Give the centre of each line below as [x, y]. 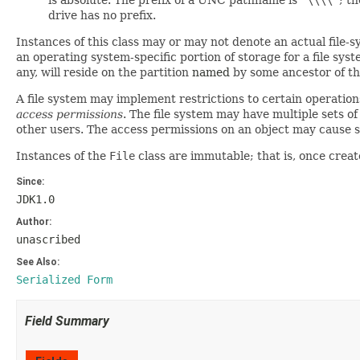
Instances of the [63, 156]
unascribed [48, 239]
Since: [30, 182]
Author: [34, 222]
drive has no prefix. [102, 15]
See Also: [38, 262]
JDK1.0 [35, 199]
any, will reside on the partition [104, 72]
